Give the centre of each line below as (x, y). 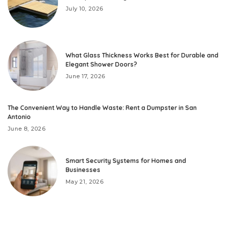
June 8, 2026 (27, 129)
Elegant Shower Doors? (101, 64)
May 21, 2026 (85, 181)
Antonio (19, 117)
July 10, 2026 (84, 8)
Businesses (83, 169)
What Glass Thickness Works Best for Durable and (142, 55)
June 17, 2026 (86, 76)
